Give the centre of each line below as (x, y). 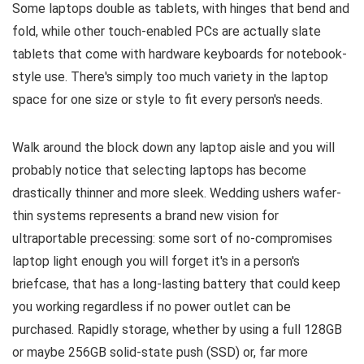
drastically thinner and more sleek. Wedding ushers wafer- (177, 193)
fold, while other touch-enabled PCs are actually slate (167, 31)
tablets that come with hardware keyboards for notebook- (180, 54)
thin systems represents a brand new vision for (145, 215)
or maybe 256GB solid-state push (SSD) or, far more (160, 352)
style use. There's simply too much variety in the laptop (170, 76)
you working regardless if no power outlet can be (152, 306)
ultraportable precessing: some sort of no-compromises (172, 238)
